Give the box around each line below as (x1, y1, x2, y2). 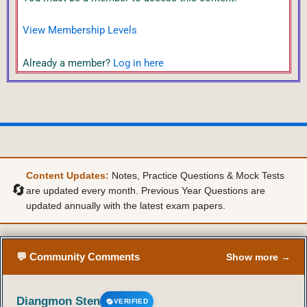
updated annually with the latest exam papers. (26, 200, 225, 212)
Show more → (226, 251, 291, 263)
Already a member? (23, 56, 113, 69)
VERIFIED (114, 297, 149, 306)
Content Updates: (26, 170, 109, 182)
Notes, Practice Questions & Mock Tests (109, 170, 284, 182)
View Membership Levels (23, 24, 137, 37)
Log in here (113, 56, 164, 69)
